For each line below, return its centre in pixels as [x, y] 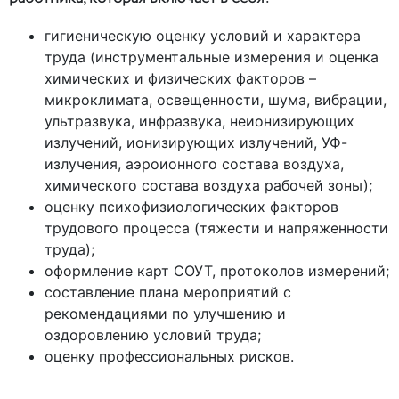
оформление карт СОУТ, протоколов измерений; [217, 271]
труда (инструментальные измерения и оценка [212, 57]
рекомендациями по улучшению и [165, 314]
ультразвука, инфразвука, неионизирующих [199, 122]
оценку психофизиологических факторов [191, 207]
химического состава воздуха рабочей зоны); [208, 186]
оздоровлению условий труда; [153, 335]
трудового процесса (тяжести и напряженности [216, 228]
